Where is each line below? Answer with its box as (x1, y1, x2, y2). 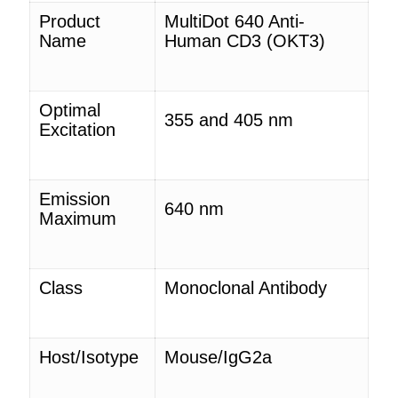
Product (39, 11, 100, 31)
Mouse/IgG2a (164, 346, 272, 367)
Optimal (39, 99, 100, 120)
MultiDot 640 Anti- (164, 11, 305, 31)
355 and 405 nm (164, 109, 293, 130)
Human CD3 (164, 30, 267, 51)
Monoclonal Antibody (164, 277, 327, 298)
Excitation (39, 119, 115, 139)
